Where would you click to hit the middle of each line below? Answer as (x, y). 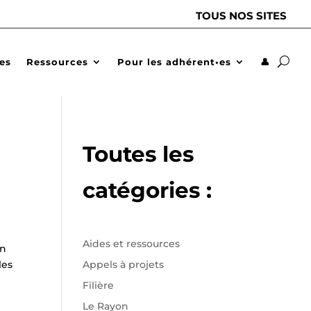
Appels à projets (124, 264)
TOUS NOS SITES (241, 16)
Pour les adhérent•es (174, 61)
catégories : (148, 190)
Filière (99, 285)
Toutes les (138, 154)
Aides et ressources (132, 243)
